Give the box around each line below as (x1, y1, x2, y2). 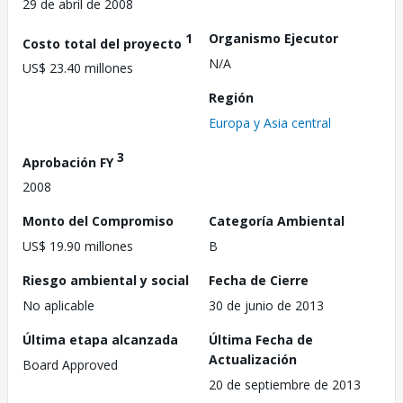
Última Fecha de (209, 331, 313, 349)
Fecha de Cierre (209, 272, 309, 290)
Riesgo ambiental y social (22, 272, 189, 290)
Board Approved (22, 356, 118, 374)
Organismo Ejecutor (209, 29, 338, 47)
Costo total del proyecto (22, 34, 185, 52)
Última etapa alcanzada (22, 331, 178, 349)
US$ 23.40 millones (22, 59, 133, 77)
